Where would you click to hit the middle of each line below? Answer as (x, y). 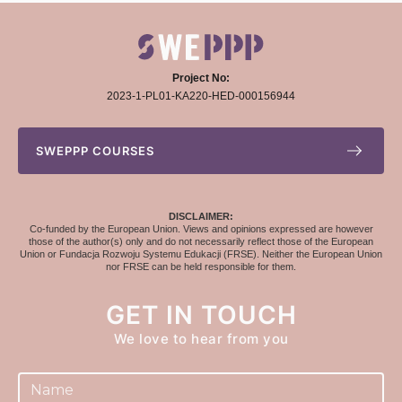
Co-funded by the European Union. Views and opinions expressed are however (201, 228)
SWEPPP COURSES (95, 150)
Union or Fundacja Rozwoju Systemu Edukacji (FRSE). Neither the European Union (201, 253)
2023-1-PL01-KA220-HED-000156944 (201, 96)
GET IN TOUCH (201, 315)
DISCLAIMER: (201, 216)
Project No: (201, 78)
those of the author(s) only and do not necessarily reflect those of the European (201, 241)
